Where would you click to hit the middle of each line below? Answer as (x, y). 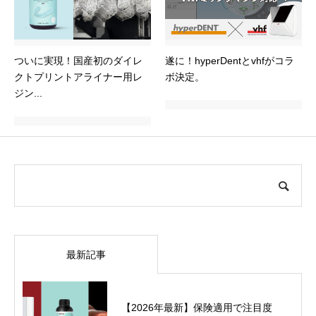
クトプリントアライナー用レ (78, 77)
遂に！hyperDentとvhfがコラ (230, 61)
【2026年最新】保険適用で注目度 (197, 307)
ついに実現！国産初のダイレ (78, 61)
